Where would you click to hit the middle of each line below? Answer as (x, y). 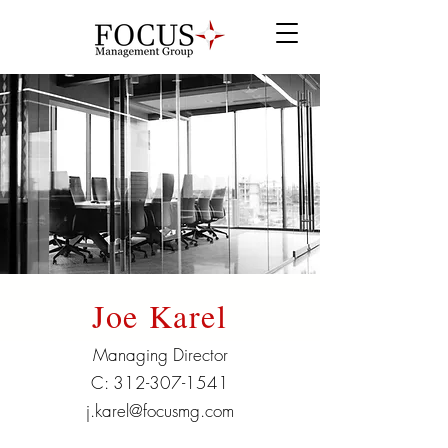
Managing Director (160, 354)
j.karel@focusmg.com (160, 410)
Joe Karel (160, 315)
